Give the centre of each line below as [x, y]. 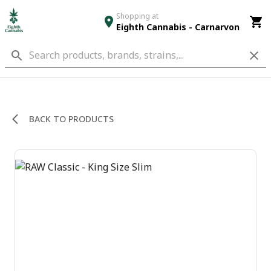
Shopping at [137, 16]
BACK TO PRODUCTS [71, 119]
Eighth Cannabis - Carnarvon [178, 27]
